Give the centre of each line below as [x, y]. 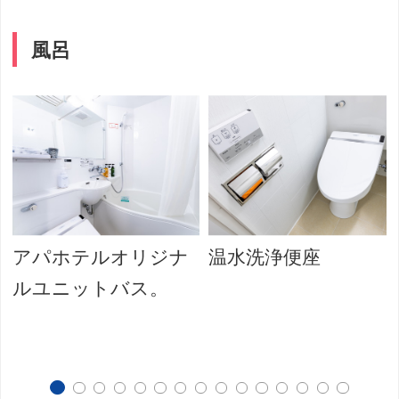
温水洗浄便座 [265, 258]
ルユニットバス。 [91, 289]
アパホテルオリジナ [101, 258]
